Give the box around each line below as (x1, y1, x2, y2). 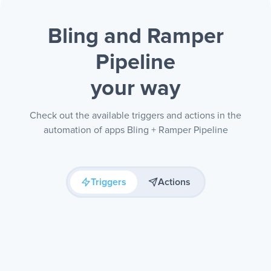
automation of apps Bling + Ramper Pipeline (43, 125, 228, 135)
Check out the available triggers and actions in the (30, 111, 241, 120)
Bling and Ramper (47, 26, 224, 48)
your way (91, 78, 180, 100)
